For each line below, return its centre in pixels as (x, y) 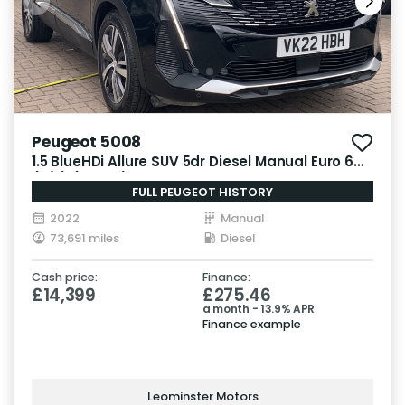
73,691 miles (85, 238)
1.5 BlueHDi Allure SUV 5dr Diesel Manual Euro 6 (193, 161)
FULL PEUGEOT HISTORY (202, 192)
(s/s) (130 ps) (80, 179)
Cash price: (65, 277)
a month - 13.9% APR (259, 308)
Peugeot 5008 (87, 141)
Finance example (252, 324)
